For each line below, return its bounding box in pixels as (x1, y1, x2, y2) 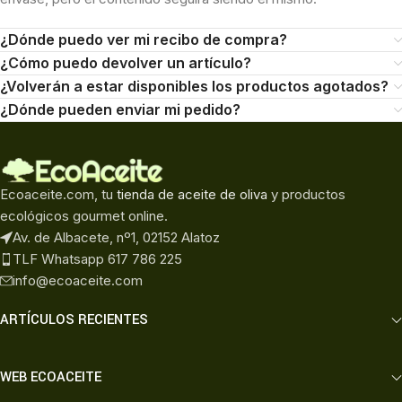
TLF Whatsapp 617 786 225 (13, 249, 182, 267)
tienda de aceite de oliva (117, 185, 267, 203)
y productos (267, 185, 345, 203)
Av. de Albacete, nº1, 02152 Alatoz (13, 228, 220, 246)
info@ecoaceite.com (13, 271, 143, 289)
